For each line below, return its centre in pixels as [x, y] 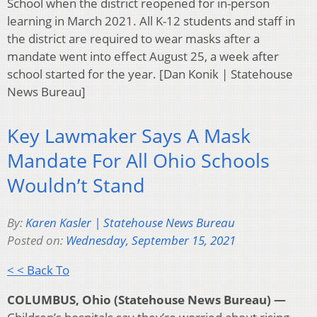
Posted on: [36, 240]
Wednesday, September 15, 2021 [151, 240]
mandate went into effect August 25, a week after [143, 56]
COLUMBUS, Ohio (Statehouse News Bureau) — [146, 299]
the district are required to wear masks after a [133, 38]
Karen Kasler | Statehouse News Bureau [130, 222]
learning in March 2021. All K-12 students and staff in [151, 21]
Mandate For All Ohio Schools [138, 161]
